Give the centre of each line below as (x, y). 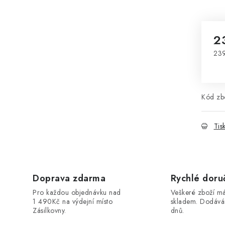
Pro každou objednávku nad (77, 192)
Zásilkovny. (49, 210)
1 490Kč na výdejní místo (73, 201)
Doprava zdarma (69, 178)
